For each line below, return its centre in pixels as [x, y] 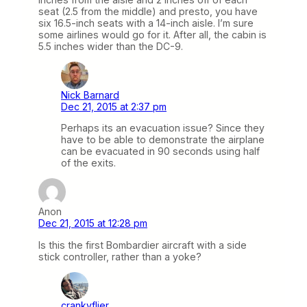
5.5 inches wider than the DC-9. [111, 47]
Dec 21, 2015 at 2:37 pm [114, 107]
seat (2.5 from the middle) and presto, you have [148, 12]
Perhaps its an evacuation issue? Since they [163, 128]
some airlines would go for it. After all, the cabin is [152, 35]
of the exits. [88, 163]
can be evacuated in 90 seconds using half [160, 151]
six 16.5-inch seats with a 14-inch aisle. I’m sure [146, 23]
